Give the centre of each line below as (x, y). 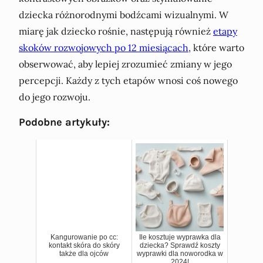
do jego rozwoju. (55, 97)
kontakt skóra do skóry (84, 245)
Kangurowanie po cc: (84, 237)
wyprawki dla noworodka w (180, 253)
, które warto (216, 47)
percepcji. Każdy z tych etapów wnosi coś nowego (128, 80)
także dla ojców (84, 253)
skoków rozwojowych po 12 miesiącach (104, 47)
